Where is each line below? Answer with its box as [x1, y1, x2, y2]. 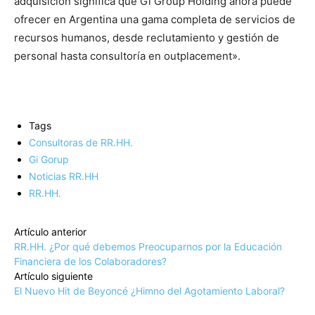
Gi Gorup [29, 153, 69, 166]
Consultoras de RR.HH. [29, 136, 133, 149]
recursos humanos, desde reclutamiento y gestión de [14, 31, 279, 45]
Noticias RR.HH [29, 170, 98, 183]
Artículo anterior [14, 226, 86, 238]
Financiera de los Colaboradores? [14, 255, 167, 268]
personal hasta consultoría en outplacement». [14, 49, 240, 63]
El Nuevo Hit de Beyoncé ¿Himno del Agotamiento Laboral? [14, 285, 285, 297]
